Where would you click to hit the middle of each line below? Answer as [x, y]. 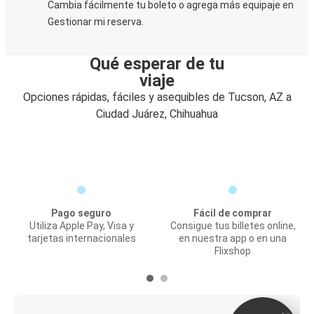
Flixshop [233, 251]
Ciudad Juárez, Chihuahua [157, 114]
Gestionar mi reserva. [96, 22]
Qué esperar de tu [157, 64]
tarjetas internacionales [81, 238]
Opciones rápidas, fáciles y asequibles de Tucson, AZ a [157, 97]
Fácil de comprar [233, 213]
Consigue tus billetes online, [233, 226]
